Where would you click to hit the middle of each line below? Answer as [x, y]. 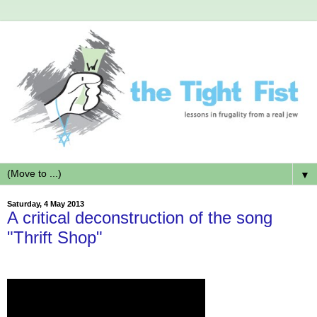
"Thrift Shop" [55, 238]
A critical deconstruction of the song [140, 218]
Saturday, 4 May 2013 [46, 204]
